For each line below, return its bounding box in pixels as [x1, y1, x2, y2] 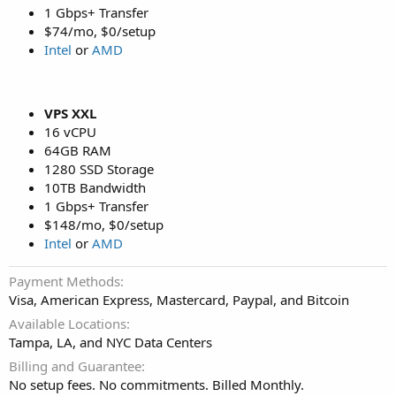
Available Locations [9, 315, 126, 333]
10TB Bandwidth [44, 179, 146, 197]
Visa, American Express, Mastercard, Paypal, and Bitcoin [9, 291, 349, 309]
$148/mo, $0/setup [44, 216, 164, 234]
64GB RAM [44, 141, 111, 160]
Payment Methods [9, 272, 120, 291]
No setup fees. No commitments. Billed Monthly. [9, 376, 304, 394]
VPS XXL [44, 104, 96, 123]
